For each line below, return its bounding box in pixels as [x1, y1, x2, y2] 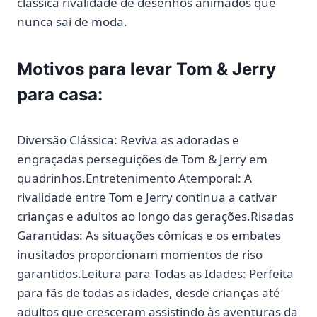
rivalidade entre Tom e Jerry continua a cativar [17, 189, 277, 206]
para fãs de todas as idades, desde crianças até [17, 284, 280, 301]
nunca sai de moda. [17, 13, 127, 30]
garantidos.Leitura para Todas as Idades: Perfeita [17, 265, 294, 282]
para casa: [17, 84, 103, 105]
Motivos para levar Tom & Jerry [17, 59, 276, 80]
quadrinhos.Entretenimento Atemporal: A [17, 170, 252, 187]
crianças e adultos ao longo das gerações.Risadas [17, 208, 294, 225]
